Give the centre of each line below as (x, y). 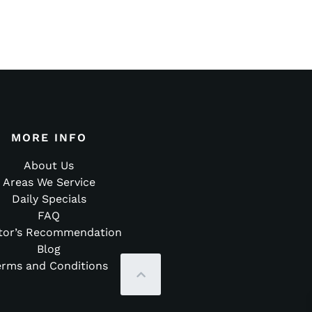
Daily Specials (49, 199)
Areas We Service (49, 182)
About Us (49, 166)
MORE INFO (49, 138)
